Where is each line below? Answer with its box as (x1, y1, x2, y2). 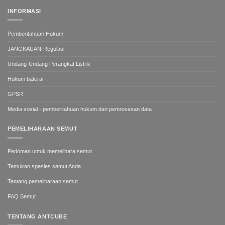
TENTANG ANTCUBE (8, 213, 67, 219)
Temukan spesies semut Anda (8, 163, 81, 169)
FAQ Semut (8, 193, 36, 199)
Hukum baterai (8, 75, 43, 82)
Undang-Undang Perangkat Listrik (8, 60, 90, 67)
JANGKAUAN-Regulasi (8, 45, 64, 52)
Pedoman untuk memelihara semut (8, 148, 92, 154)
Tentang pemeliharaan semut (8, 178, 78, 184)
